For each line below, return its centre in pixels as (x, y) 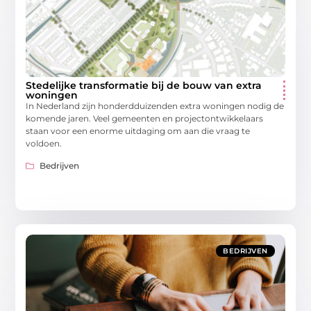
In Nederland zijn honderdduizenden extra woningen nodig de (155, 106)
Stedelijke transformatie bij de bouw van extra (144, 85)
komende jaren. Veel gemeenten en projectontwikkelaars (145, 118)
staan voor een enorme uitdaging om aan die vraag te (138, 131)
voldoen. (44, 143)
